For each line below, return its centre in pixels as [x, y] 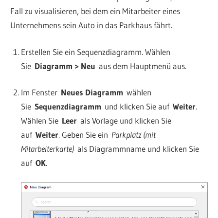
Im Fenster [41, 92]
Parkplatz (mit [133, 135]
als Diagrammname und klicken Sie [136, 149]
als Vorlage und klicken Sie [124, 121]
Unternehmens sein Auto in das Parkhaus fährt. [91, 25]
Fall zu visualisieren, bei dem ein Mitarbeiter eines [95, 11]
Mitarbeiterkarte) [47, 149]
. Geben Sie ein [85, 135]
